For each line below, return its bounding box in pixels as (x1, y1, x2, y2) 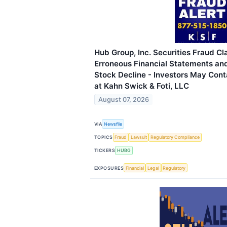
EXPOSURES (94, 165, 124, 171)
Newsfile (104, 121, 123, 127)
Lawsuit (130, 134, 147, 140)
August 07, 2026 (98, 96, 149, 104)
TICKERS (94, 147, 116, 154)
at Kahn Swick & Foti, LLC (94, 81, 189, 91)
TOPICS (94, 134, 113, 140)
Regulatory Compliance (150, 134, 200, 140)
